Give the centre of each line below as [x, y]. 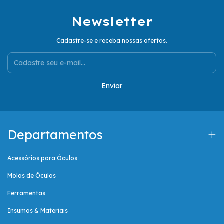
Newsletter [112, 22]
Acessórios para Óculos [42, 158]
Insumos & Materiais [38, 211]
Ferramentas [26, 193]
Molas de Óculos [32, 176]
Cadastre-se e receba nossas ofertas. [112, 41]
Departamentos [55, 135]
